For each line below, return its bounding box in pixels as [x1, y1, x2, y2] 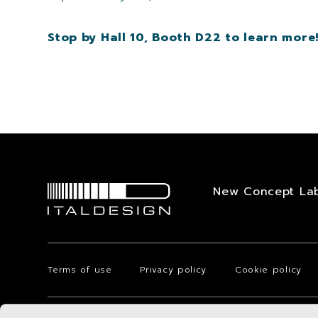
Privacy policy [140, 263, 207, 277]
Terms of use [48, 263, 112, 277]
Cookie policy [234, 263, 302, 277]
